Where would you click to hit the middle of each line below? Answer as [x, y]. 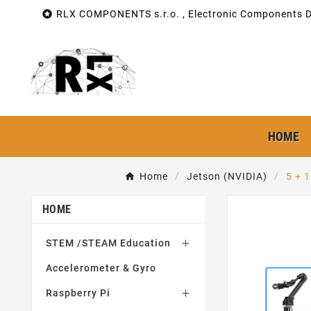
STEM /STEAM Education [108, 243]
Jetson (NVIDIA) [227, 176]
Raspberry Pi [78, 293]
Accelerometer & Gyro [101, 268]
